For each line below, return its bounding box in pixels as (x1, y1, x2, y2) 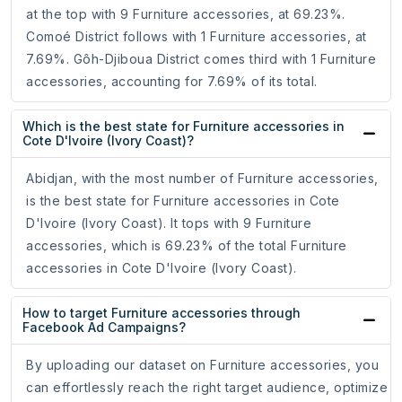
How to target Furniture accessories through (22, 305, 301, 321)
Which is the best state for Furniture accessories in (22, 118, 345, 135)
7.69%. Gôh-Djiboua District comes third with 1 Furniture (26, 51, 376, 67)
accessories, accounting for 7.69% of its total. (26, 74, 318, 90)
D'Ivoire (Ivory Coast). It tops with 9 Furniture (26, 215, 311, 232)
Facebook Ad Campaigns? (22, 319, 186, 336)
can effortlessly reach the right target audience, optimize (26, 380, 388, 396)
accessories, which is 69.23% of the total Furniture (26, 238, 347, 254)
